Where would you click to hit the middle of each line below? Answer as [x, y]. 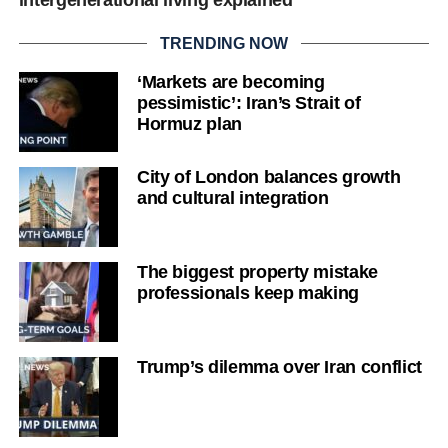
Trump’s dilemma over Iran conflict [279, 367]
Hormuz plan [189, 124]
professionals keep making [248, 293]
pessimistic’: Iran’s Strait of [248, 103]
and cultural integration [232, 198]
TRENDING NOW [223, 44]
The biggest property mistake [257, 272]
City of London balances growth [268, 177]
